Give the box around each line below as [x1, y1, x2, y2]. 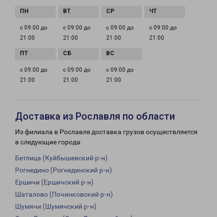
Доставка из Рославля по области [15, 110, 175, 123]
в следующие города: [15, 138, 82, 146]
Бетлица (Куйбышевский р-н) [15, 154, 108, 162]
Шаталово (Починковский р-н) [15, 190, 113, 199]
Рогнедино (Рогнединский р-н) [15, 166, 112, 174]
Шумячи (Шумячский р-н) [15, 202, 96, 211]
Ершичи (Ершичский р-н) [15, 178, 93, 186]
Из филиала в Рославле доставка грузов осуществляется [15, 128, 198, 136]
